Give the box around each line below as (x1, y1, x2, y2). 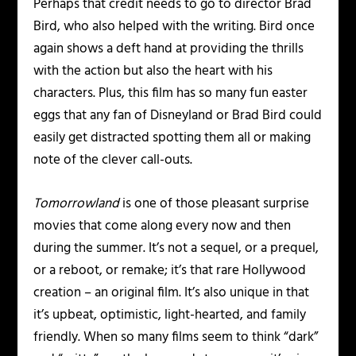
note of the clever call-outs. (33, 149, 193, 171)
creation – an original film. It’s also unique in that (33, 282, 310, 304)
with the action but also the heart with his (33, 60, 273, 82)
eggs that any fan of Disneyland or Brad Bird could (33, 104, 323, 126)
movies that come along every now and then (33, 215, 292, 238)
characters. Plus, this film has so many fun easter (33, 82, 308, 104)
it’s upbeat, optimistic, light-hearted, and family (33, 304, 307, 327)
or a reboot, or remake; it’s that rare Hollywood (33, 260, 307, 282)
